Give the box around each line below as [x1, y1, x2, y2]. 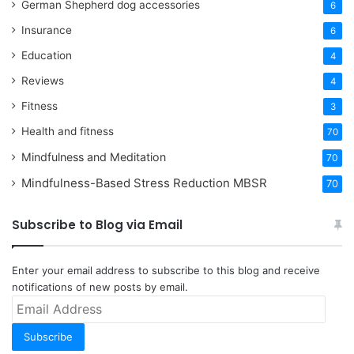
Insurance [21, 24, 72, 36]
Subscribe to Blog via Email [12, 217, 183, 233]
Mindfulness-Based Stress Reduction [21, 175, 233, 190]
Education [21, 49, 72, 62]
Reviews [21, 74, 64, 87]
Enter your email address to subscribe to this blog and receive [12, 264, 320, 277]
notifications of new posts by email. [12, 281, 188, 293]
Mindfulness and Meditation [21, 150, 166, 164]
